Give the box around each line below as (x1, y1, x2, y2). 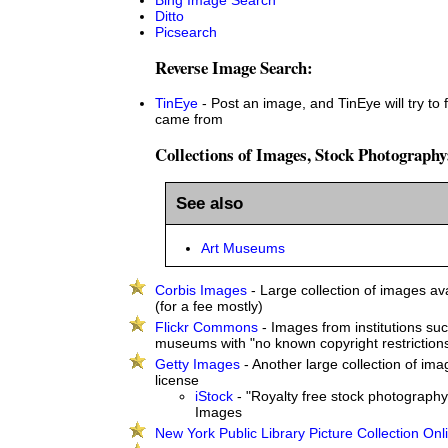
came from (155, 110, 223, 127)
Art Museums (201, 240, 285, 257)
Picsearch (155, 23, 217, 40)
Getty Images (155, 356, 240, 373)
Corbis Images (155, 282, 247, 299)
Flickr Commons (155, 319, 258, 336)
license (155, 372, 199, 389)
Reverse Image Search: (155, 54, 313, 80)
